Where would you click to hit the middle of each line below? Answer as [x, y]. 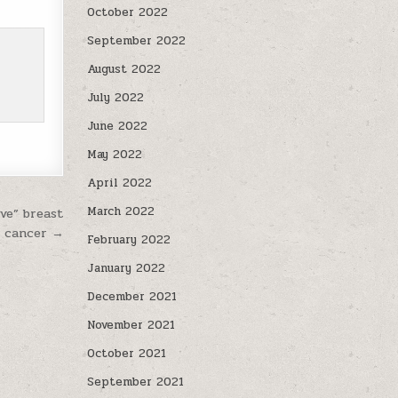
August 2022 [124, 69]
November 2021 [131, 325]
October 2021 [127, 354]
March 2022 [121, 211]
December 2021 [132, 297]
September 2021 [136, 382]
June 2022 [118, 126]
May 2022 [115, 155]
